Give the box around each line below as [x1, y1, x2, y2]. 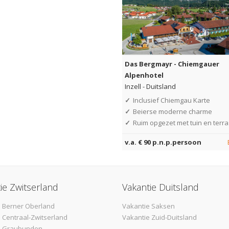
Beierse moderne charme [133, 106, 212, 116]
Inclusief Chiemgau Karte [133, 95, 210, 105]
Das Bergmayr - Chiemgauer [125, 59, 219, 68]
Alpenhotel [125, 70, 164, 80]
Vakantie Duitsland [122, 180, 199, 193]
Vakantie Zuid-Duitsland [122, 212, 197, 222]
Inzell [125, 81, 141, 91]
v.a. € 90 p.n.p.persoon [125, 137, 201, 147]
